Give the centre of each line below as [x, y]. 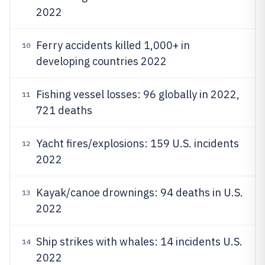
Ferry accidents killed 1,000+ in [113, 45]
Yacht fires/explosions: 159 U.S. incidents [138, 143]
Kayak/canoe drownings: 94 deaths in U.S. [140, 193]
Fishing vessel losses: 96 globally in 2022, [138, 94]
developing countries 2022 [101, 61]
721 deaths [64, 110]
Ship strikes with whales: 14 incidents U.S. [139, 242]
